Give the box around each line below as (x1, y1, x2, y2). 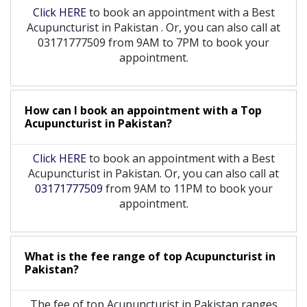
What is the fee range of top (25, 248, 185, 264)
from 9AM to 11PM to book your (102, 180, 273, 196)
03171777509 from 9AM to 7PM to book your (38, 34, 269, 50)
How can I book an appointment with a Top (25, 102, 262, 118)
